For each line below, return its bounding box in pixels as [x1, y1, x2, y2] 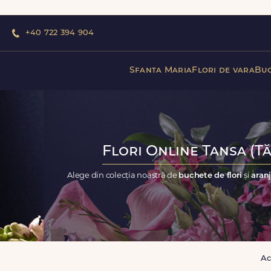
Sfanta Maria [129, 65, 192, 75]
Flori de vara [192, 65, 255, 75]
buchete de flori [178, 171, 244, 180]
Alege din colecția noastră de [67, 171, 179, 180]
